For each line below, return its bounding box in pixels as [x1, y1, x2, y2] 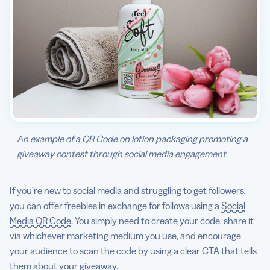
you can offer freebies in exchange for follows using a [10, 199, 221, 212]
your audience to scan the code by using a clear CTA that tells [10, 245, 257, 257]
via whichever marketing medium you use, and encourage [10, 230, 241, 242]
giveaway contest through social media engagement [17, 148, 226, 160]
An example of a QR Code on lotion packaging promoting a [17, 133, 248, 145]
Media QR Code [10, 215, 71, 227]
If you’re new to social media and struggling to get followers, [10, 184, 246, 197]
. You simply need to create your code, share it [71, 215, 254, 227]
